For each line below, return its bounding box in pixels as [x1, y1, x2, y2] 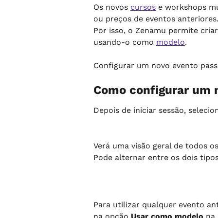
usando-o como [93, 37, 156, 47]
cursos [130, 2, 156, 12]
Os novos [93, 2, 130, 12]
